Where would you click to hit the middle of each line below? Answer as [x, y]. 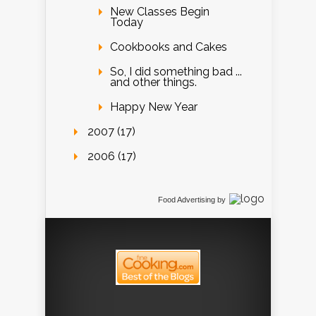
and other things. [153, 83]
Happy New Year [154, 107]
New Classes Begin [160, 12]
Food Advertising [187, 200]
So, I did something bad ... [176, 72]
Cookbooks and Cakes [169, 47]
